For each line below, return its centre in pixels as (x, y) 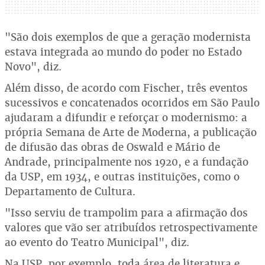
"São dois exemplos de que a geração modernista (128, 37)
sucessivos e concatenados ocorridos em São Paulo (132, 103)
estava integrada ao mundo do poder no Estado (123, 52)
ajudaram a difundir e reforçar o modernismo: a (126, 117)
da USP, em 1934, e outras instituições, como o (122, 177)
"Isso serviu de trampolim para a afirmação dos (126, 213)
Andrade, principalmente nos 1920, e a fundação (127, 162)
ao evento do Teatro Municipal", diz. (97, 242)
